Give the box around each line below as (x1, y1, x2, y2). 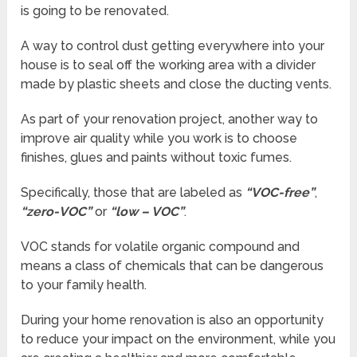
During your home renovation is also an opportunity (21, 312, 324, 328)
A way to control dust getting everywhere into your (21, 37, 325, 53)
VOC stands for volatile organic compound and (21, 238, 300, 254)
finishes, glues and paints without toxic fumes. (21, 149, 292, 165)
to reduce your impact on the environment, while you (21, 331, 336, 347)
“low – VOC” (110, 203, 185, 219)
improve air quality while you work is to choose (21, 130, 298, 146)
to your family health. (21, 277, 147, 292)
